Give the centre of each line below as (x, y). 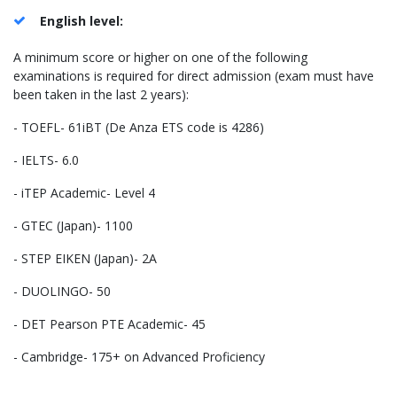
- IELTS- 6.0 (46, 160)
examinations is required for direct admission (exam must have (194, 75)
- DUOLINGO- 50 (62, 291)
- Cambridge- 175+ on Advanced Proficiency (139, 356)
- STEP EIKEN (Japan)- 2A (85, 258)
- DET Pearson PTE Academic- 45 (109, 323)
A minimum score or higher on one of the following (160, 57)
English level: (82, 20)
